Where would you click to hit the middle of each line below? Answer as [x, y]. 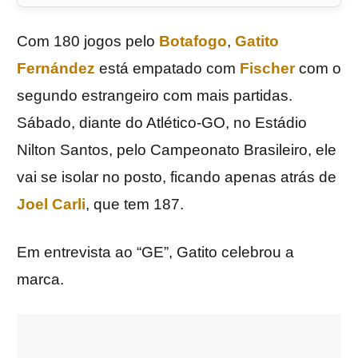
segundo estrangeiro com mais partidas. [155, 96]
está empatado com [167, 69]
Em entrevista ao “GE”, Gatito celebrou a [155, 253]
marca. [40, 280]
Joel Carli [51, 205]
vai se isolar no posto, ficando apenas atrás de [177, 177]
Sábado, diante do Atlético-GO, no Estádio [162, 123]
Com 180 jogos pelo [88, 42]
